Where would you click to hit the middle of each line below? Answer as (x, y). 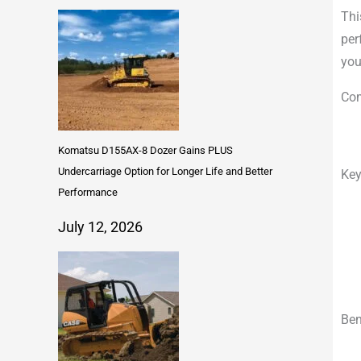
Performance (88, 193)
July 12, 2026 (100, 227)
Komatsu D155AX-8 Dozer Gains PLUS (145, 151)
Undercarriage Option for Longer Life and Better (165, 172)
